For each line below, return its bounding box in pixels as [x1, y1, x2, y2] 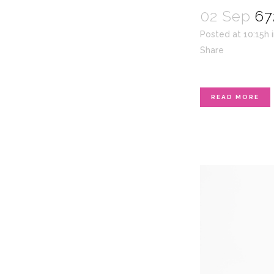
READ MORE [211, 94, 259, 101]
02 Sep [200, 7, 251, 26]
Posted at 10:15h [200, 29, 269, 40]
